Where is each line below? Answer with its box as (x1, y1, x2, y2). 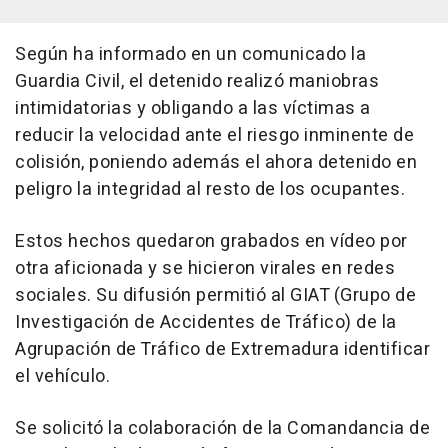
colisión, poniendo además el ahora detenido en (15, 148, 417, 176)
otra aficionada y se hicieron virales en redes (15, 254, 395, 282)
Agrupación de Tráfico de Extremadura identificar (15, 335, 430, 363)
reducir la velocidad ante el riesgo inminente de (15, 121, 414, 149)
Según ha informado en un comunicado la (15, 40, 366, 68)
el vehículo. (15, 362, 110, 390)
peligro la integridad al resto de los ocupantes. (15, 175, 405, 203)
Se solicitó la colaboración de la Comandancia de (15, 414, 430, 442)
